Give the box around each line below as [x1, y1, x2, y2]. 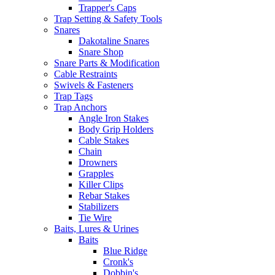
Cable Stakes [79, 135, 129, 145]
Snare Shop [79, 47, 123, 57]
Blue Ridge [103, 246, 147, 256]
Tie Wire [79, 212, 112, 223]
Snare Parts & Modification [54, 58, 160, 68]
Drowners [79, 157, 117, 168]
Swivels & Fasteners [54, 80, 133, 90]
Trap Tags [54, 91, 93, 101]
